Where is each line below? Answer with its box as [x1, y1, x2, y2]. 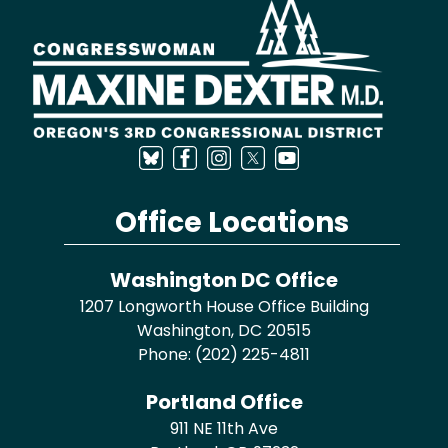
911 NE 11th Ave [170, 416, 278, 440]
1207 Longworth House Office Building [79, 294, 369, 318]
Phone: [138, 342, 195, 366]
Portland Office [145, 387, 303, 416]
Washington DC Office [110, 265, 338, 294]
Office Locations [115, 202, 349, 242]
